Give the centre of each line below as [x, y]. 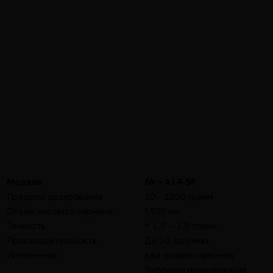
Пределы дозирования [55, 197]
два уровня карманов [189, 255]
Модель [24, 182]
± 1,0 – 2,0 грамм [181, 226]
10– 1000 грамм [179, 197]
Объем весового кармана [60, 211]
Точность [26, 226]
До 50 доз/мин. [177, 240]
